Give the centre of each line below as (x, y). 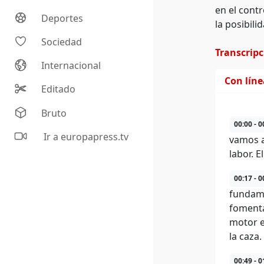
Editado (59, 89)
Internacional (71, 66)
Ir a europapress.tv (85, 137)
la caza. (245, 236)
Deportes (62, 19)
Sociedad (62, 42)
